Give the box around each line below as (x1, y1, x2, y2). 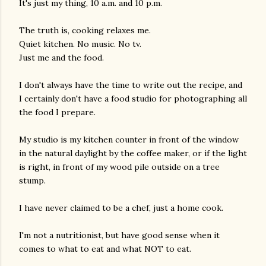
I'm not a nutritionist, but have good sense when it (19, 230, 220, 240)
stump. (19, 175, 46, 186)
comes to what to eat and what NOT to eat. (19, 243, 191, 254)
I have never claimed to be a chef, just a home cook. (19, 202, 223, 213)
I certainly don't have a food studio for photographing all (19, 93, 247, 104)
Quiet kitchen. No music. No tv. (19, 39, 141, 49)
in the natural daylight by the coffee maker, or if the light (19, 148, 247, 159)
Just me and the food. (19, 52, 104, 63)
